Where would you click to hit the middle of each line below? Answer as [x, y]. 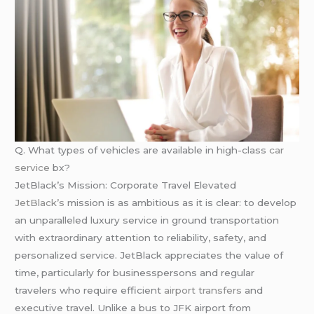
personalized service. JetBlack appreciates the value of [149, 255]
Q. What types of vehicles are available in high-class [142, 150]
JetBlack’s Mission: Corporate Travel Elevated [126, 185]
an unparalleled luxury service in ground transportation [147, 220]
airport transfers [203, 291]
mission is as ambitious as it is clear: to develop [181, 203]
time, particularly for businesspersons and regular [135, 273]
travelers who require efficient [90, 291]
